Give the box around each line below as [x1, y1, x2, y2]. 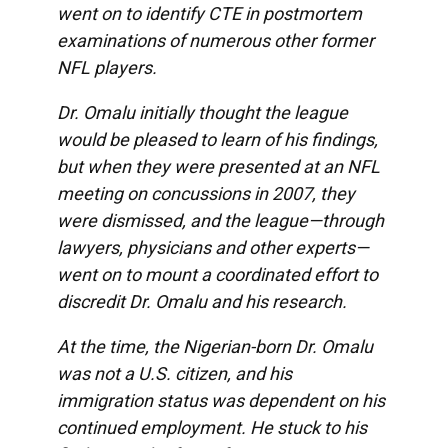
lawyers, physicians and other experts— [56, 236, 369, 258]
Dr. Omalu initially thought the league [56, 101, 348, 123]
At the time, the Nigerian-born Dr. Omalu [56, 335, 373, 357]
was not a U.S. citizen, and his [56, 362, 292, 384]
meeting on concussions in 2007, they [56, 182, 355, 204]
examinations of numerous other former [56, 29, 374, 51]
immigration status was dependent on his [56, 389, 385, 411]
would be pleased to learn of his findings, [56, 128, 378, 150]
